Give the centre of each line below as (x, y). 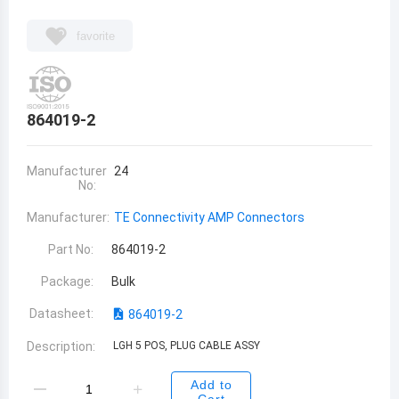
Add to (211, 385)
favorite (96, 36)
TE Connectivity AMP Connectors (209, 217)
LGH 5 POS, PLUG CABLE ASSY (187, 346)
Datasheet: (62, 313)
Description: (61, 346)
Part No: (71, 249)
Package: (68, 281)
